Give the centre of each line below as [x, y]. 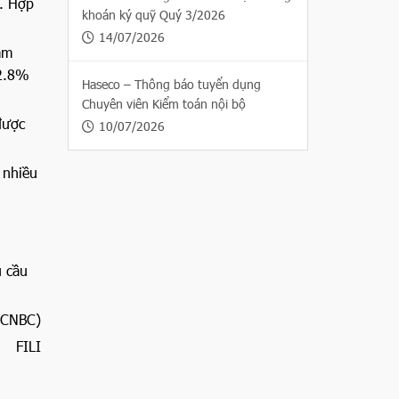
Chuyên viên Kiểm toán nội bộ [164, 104]
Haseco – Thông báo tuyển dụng [171, 84]
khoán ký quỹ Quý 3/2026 [154, 15]
